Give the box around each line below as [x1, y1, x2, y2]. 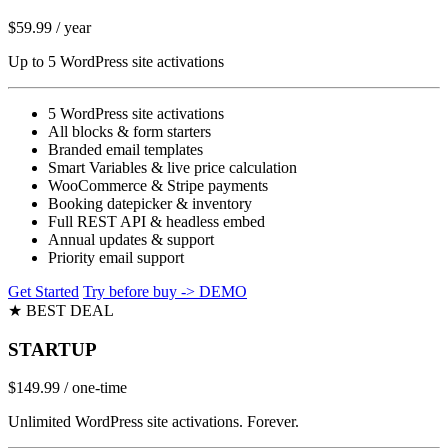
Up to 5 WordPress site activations [8, 53, 224, 70]
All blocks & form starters [48, 123, 211, 140]
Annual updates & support [48, 231, 214, 248]
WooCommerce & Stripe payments [48, 177, 268, 194]
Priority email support [48, 249, 184, 266]
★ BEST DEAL [8, 302, 114, 319]
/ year [56, 19, 91, 36]
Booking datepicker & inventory [48, 195, 252, 212]
